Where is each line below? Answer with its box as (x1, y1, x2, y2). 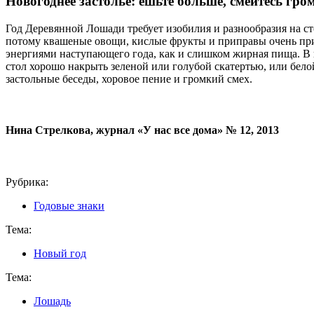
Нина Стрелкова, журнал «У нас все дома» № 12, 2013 (6, 124, 279, 137)
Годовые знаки (34, 199, 104, 212)
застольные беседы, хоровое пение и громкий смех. (6, 73, 252, 86)
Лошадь (34, 294, 71, 307)
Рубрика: (6, 175, 48, 188)
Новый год (34, 247, 86, 259)
